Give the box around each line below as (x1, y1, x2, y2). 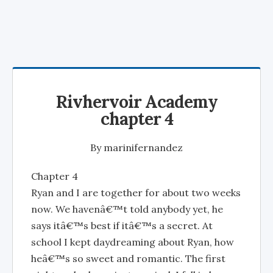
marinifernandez (104, 141, 183, 154)
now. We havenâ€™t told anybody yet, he (31, 203, 223, 215)
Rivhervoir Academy (55, 91, 218, 113)
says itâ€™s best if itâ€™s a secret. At (31, 219, 213, 232)
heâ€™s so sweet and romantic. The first (31, 252, 225, 264)
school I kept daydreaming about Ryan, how (31, 236, 234, 248)
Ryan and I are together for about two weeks (31, 186, 241, 199)
